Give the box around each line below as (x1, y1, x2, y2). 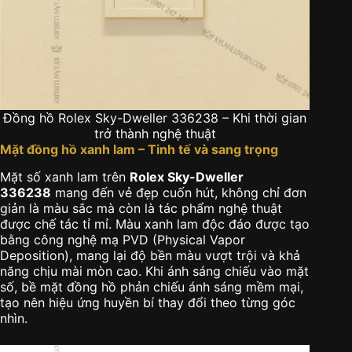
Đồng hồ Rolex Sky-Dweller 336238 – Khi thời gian (3, 109, 307, 126)
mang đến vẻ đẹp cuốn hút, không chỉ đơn (51, 184, 306, 200)
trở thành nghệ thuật (93, 125, 216, 141)
